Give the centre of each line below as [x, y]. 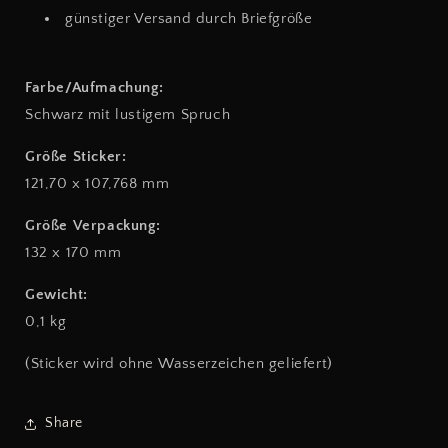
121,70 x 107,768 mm [97, 183]
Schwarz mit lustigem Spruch [128, 114]
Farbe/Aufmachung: [94, 87]
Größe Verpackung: [93, 225]
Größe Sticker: [76, 156]
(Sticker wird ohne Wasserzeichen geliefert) [179, 363]
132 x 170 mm [73, 252]
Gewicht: [56, 294]
